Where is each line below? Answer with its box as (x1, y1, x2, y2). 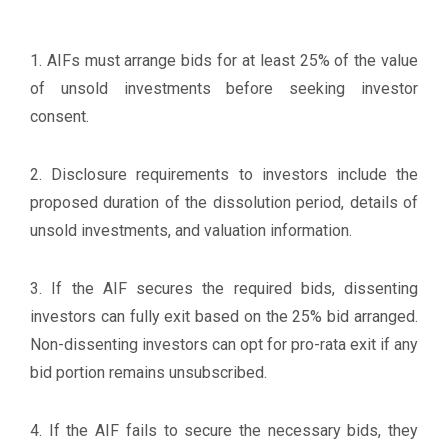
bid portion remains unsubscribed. (30, 363, 267, 382)
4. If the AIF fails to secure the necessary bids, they (30, 421, 418, 440)
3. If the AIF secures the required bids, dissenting (30, 279, 418, 298)
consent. (30, 107, 89, 126)
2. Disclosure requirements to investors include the (30, 165, 418, 184)
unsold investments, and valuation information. (30, 221, 352, 240)
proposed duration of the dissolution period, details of (30, 193, 418, 212)
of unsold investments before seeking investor (30, 79, 418, 98)
